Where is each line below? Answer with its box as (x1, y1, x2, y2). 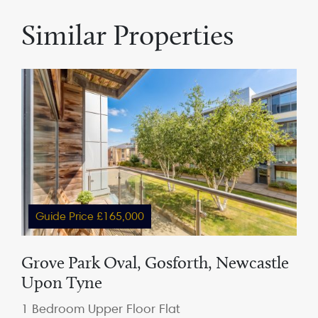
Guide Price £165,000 (35, 209, 144, 223)
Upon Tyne (21, 272, 102, 292)
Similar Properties (21, 18, 234, 52)
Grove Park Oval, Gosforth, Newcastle (21, 252, 289, 273)
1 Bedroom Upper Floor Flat (21, 301, 180, 316)
